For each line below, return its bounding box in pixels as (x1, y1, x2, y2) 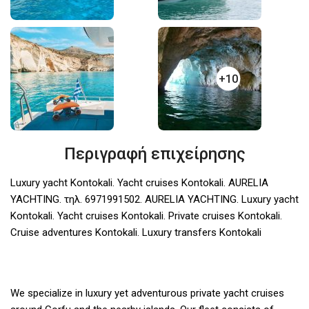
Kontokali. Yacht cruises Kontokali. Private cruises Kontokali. (10, 210, 282, 223)
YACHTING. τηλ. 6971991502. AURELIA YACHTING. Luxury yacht (10, 193, 299, 206)
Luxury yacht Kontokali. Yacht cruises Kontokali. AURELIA (10, 177, 268, 190)
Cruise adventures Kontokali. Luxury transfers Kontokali (10, 226, 261, 239)
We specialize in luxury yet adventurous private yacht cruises (10, 287, 284, 300)
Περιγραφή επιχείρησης (63, 144, 246, 164)
